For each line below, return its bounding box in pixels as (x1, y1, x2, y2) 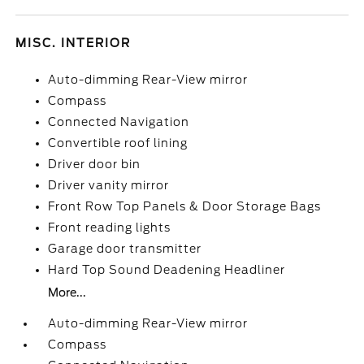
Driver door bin (48, 158, 141, 171)
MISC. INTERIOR (15, 37, 132, 50)
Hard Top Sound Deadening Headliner (48, 263, 286, 276)
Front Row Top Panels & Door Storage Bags (48, 200, 322, 213)
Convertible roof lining (48, 136, 188, 149)
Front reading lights (48, 221, 171, 234)
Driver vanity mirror (48, 179, 170, 192)
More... (48, 286, 87, 299)
